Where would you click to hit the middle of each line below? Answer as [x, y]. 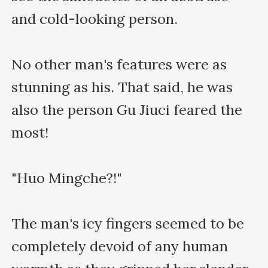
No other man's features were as [119, 64]
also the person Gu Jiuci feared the [127, 109]
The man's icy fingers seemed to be [128, 223]
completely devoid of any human [120, 246]
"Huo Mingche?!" [67, 178]
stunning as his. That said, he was [122, 87]
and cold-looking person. [95, 19]
